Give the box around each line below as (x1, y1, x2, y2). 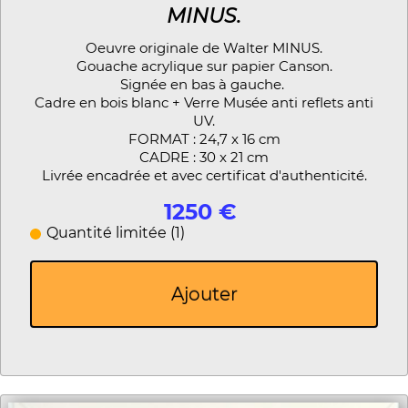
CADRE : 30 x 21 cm (139, 148, 269, 167)
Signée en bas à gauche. (120, 76, 288, 94)
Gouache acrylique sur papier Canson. (76, 57, 332, 76)
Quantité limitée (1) (46, 224, 185, 242)
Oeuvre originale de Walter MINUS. (86, 39, 322, 57)
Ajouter (170, 283, 238, 306)
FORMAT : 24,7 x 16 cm (124, 130, 284, 148)
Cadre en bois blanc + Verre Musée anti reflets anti (35, 94, 373, 112)
